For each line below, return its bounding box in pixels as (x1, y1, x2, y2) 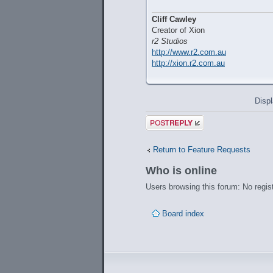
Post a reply (146, 115, 188, 125)
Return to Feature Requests (153, 145, 250, 154)
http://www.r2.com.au (152, 48, 226, 57)
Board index (162, 208, 204, 218)
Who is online (146, 165, 217, 177)
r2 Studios (152, 37, 188, 46)
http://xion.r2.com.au (152, 58, 225, 68)
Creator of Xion (152, 26, 205, 35)
